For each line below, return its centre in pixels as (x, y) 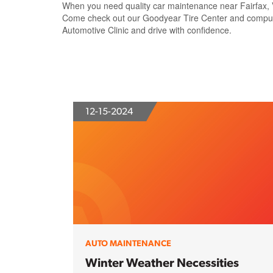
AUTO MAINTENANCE (128, 243)
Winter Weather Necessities (162, 263)
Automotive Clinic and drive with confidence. (147, 30)
